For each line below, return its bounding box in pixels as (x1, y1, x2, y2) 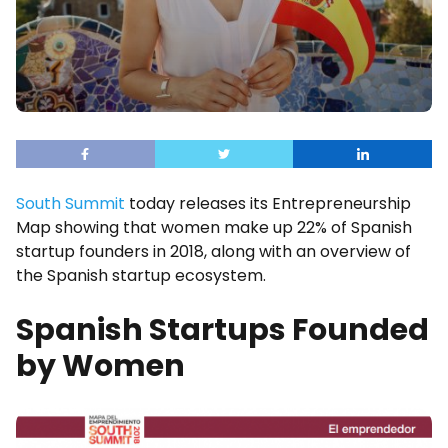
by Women (16, 345, 185, 387)
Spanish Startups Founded (16, 309, 429, 351)
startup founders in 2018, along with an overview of (16, 240, 411, 263)
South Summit (16, 192, 125, 215)
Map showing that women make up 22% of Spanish (16, 216, 412, 239)
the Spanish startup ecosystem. (16, 264, 266, 287)
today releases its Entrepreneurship (125, 192, 411, 215)
